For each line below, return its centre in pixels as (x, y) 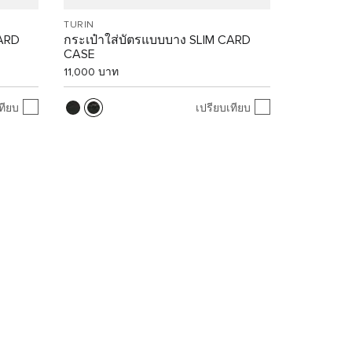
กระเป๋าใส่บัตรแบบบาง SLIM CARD (158, 40)
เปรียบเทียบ (223, 109)
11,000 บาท (92, 72)
